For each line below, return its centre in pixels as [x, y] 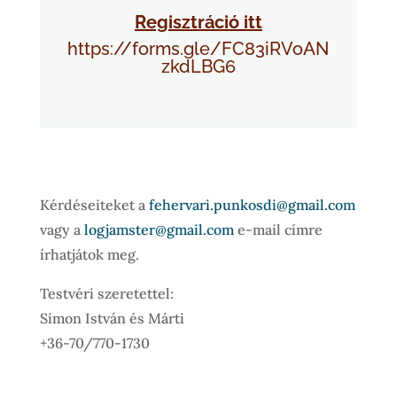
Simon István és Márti [112, 319]
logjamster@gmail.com [159, 230]
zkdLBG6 [198, 66]
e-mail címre [278, 230]
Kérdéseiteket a [94, 205]
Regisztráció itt [198, 22]
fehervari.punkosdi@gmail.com [252, 205]
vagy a [62, 230]
